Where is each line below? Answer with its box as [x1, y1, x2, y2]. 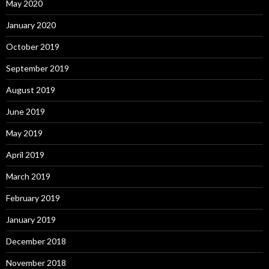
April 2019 [6, 150, 44, 160]
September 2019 [6, 63, 69, 74]
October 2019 [6, 41, 59, 52]
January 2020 [6, 20, 56, 31]
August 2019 [6, 85, 55, 95]
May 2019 [6, 128, 43, 139]
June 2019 [6, 106, 45, 117]
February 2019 [6, 193, 60, 204]
